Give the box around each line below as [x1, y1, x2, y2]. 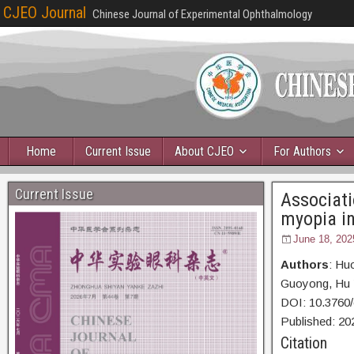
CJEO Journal [3, 3, 86, 22]
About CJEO [175, 144, 234, 159]
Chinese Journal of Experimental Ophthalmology [92, 7, 312, 21]
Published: [280, 314, 335, 328]
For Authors [273, 144, 331, 159]
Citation [280, 333, 327, 352]
